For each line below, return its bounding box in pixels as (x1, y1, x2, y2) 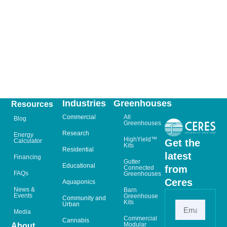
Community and (62, 194, 106, 202)
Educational (62, 162, 96, 169)
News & (14, 185, 35, 193)
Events (14, 192, 33, 199)
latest (164, 150, 192, 162)
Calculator (14, 137, 43, 144)
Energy (14, 131, 34, 138)
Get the (164, 137, 200, 149)
